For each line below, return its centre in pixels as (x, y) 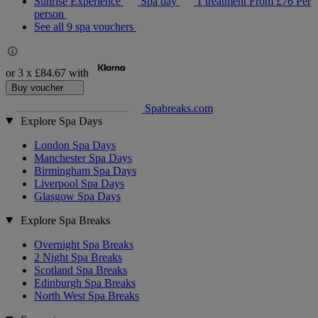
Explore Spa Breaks (65, 220)
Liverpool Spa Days (79, 183)
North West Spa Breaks (87, 295)
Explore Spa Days (61, 121)
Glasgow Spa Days (77, 196)
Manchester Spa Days (83, 158)
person (50, 14)
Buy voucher (39, 87)
